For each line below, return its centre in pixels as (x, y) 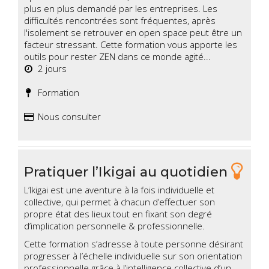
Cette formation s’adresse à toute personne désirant (134, 244)
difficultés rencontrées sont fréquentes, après (120, 21)
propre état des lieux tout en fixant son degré (118, 214)
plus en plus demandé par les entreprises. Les (121, 9)
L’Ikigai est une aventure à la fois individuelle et (119, 190)
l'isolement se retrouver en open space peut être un (133, 33)
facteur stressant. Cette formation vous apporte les (131, 45)
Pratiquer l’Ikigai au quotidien (128, 171)
